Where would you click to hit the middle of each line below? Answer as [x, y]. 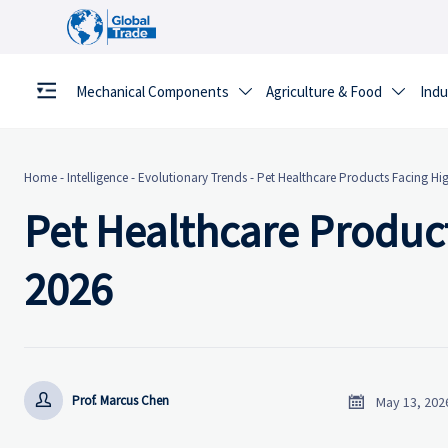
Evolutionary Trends [192, 178]
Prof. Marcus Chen [121, 400]
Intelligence [97, 178]
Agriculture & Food [324, 92]
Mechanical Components [152, 92]
